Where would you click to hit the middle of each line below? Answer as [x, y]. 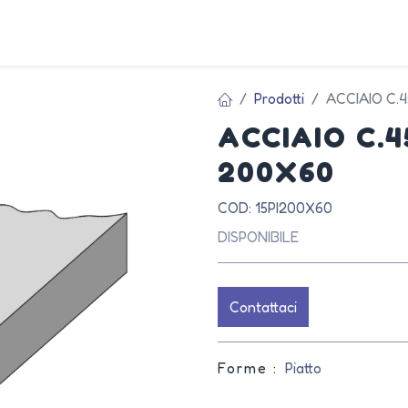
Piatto [303, 368]
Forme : [248, 368]
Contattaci [263, 307]
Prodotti [279, 98]
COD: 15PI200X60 [275, 208]
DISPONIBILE [258, 237]
